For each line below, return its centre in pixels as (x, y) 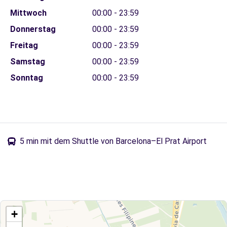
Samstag (27, 62)
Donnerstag (33, 29)
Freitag (24, 45)
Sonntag (26, 78)
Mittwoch (28, 13)
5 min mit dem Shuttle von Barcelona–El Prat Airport (113, 141)
